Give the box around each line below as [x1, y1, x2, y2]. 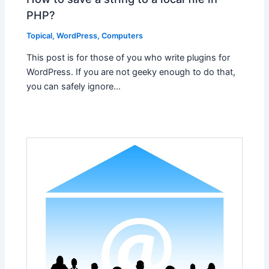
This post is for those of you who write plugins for [26, 52, 231, 64]
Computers [101, 31, 144, 40]
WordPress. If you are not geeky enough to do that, [26, 67, 236, 78]
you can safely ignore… [26, 81, 121, 92]
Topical [26, 31, 53, 40]
